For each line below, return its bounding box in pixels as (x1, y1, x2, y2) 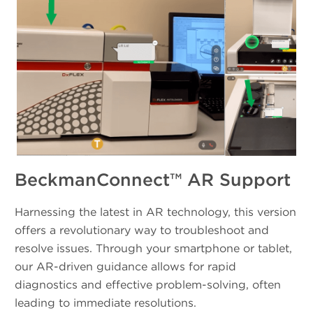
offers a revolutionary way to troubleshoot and (14, 224, 269, 238)
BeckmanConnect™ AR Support (14, 168, 291, 190)
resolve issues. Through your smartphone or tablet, (14, 242, 292, 256)
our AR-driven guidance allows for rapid (14, 260, 236, 274)
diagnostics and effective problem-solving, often (14, 278, 281, 292)
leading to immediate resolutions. (14, 296, 196, 310)
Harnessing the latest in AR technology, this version (14, 205, 296, 219)
